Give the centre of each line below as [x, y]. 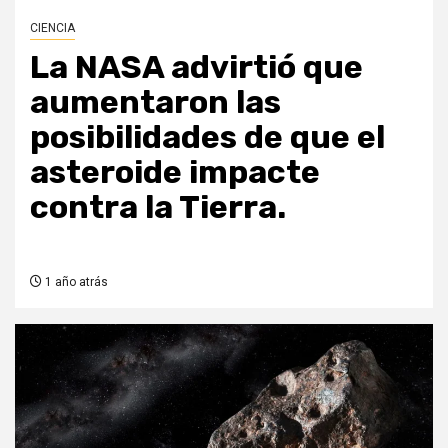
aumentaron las [155, 102]
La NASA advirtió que [196, 67]
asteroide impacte [175, 172]
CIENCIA [52, 28]
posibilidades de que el [207, 137]
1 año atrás [75, 282]
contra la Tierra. [158, 207]
